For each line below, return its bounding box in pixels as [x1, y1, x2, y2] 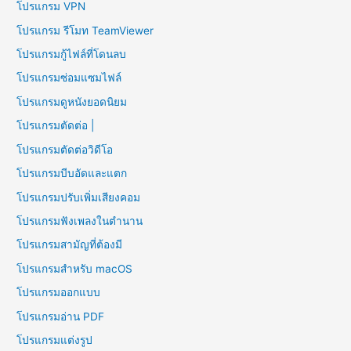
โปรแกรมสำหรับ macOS [16, 262, 133, 275]
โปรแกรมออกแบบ [16, 286, 101, 299]
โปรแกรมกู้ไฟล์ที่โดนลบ [16, 48, 127, 61]
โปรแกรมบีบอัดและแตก [16, 167, 128, 180]
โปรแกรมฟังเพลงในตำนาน [16, 214, 143, 227]
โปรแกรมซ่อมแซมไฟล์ [16, 71, 122, 85]
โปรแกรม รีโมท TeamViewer [16, 24, 154, 37]
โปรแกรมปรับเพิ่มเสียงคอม [16, 190, 141, 204]
